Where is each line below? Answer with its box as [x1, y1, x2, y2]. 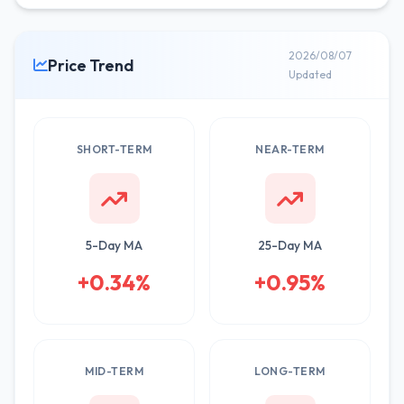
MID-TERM [85, 364, 143, 378]
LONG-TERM [254, 364, 326, 378]
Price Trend [48, 54, 133, 76]
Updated [288, 68, 332, 81]
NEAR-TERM [255, 142, 325, 156]
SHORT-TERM [76, 142, 152, 156]
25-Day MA [258, 237, 322, 253]
